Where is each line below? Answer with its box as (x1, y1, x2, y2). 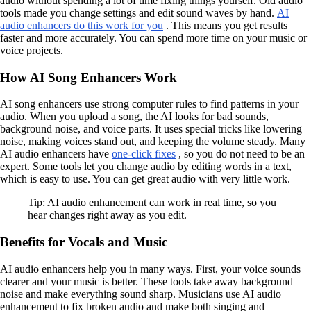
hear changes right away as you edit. (28, 209, 187, 221)
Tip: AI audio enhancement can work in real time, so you (28, 196, 276, 209)
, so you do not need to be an (176, 148, 305, 160)
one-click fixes (112, 148, 176, 160)
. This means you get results (163, 19, 287, 31)
